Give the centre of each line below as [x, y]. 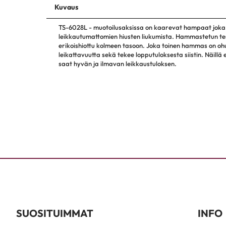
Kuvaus [66, 7]
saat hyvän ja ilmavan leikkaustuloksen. [118, 64]
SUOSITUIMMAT [55, 213]
